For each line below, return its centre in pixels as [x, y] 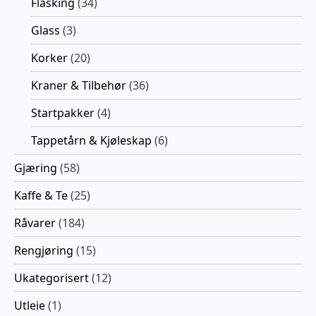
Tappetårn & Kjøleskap [91, 140]
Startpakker [63, 113]
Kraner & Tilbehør [79, 85]
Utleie [30, 305]
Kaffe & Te [41, 195]
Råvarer [35, 223]
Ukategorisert [51, 278]
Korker [49, 57]
